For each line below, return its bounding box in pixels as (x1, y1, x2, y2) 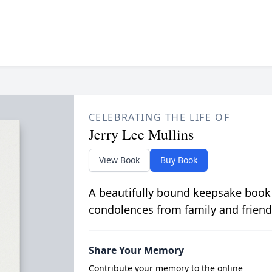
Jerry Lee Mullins (88, 124, 194, 144)
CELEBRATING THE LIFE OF (88, 110, 230, 124)
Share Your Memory (88, 243, 184, 257)
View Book (98, 154, 140, 166)
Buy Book (160, 154, 197, 166)
